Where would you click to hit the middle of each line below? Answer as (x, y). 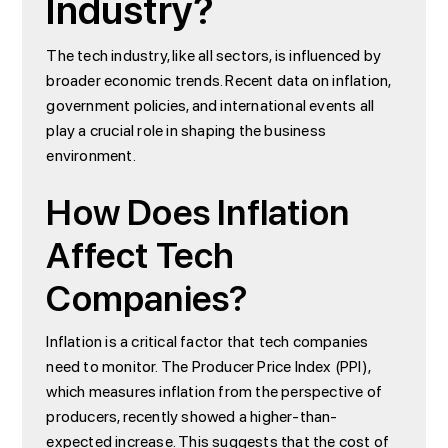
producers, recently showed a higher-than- (192, 416)
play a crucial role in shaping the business (186, 130)
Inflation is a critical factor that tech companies (207, 341)
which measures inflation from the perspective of (214, 391)
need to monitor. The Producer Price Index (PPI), (208, 366)
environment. (91, 155)
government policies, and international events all (210, 105)
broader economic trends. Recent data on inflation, (218, 80)
